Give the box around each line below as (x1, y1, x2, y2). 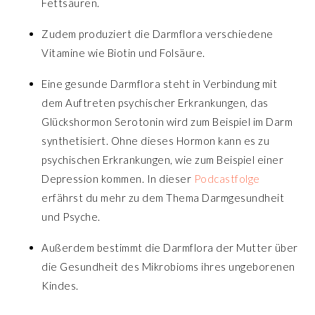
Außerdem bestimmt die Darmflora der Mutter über (41, 240, 298, 254)
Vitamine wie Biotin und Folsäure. (41, 46, 205, 59)
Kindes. (41, 278, 79, 292)
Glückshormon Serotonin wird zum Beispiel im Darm (41, 115, 293, 128)
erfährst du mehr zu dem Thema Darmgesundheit (41, 191, 285, 204)
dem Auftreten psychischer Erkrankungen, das (41, 96, 269, 109)
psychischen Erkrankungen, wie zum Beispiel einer (41, 153, 284, 166)
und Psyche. (41, 210, 101, 223)
